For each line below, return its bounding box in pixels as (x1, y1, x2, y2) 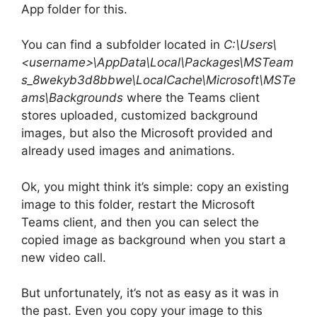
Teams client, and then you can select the (21, 214, 259, 229)
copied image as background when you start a (21, 232, 286, 247)
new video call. (21, 250, 106, 265)
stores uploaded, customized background (21, 108, 258, 123)
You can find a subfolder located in (21, 38, 224, 52)
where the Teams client (123, 91, 260, 105)
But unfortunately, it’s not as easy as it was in (21, 286, 279, 301)
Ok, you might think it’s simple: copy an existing (21, 179, 289, 194)
